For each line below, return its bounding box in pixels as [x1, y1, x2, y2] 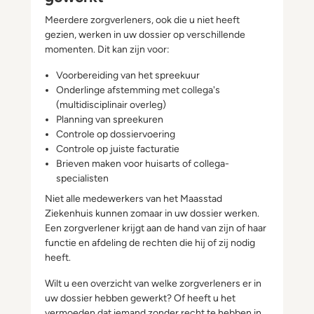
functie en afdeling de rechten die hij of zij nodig [45, 237, 255, 249]
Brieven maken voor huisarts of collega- [56, 158, 229, 170]
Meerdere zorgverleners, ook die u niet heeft [45, 14, 240, 26]
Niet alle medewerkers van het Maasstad [45, 193, 222, 205]
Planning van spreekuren [56, 114, 163, 125]
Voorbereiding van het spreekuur [56, 69, 200, 81]
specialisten [56, 172, 109, 184]
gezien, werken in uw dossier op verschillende [45, 29, 245, 41]
